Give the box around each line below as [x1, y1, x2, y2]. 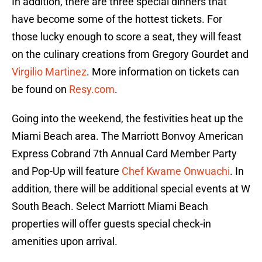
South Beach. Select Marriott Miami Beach [12, 200, 208, 213]
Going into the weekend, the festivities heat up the [12, 112, 243, 125]
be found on [12, 83, 69, 96]
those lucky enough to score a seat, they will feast [12, 30, 242, 43]
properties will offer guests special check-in [12, 218, 211, 230]
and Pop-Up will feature [12, 165, 122, 178]
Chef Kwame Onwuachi [122, 165, 230, 178]
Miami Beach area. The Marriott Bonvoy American [12, 130, 243, 143]
